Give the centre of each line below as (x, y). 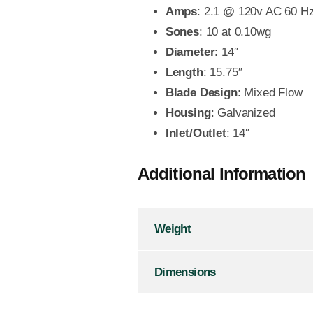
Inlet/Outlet (196, 133)
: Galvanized (243, 112)
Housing (188, 112)
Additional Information (221, 173)
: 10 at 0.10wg (235, 31)
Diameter (190, 52)
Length (184, 72)
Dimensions (185, 272)
